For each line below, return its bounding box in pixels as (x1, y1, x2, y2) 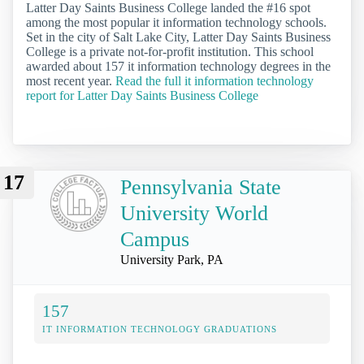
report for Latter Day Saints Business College (26, 88, 258, 102)
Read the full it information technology (115, 73, 314, 88)
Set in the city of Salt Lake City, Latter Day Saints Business (26, 29, 331, 44)
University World (120, 201, 268, 226)
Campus (120, 227, 189, 252)
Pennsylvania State (120, 175, 281, 200)
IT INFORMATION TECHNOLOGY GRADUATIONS (42, 324, 277, 335)
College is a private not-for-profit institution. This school (26, 44, 314, 58)
